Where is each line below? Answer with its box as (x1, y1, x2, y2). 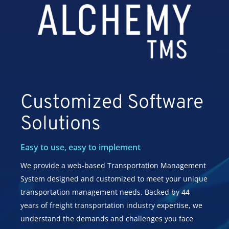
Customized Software (20, 90, 204, 116)
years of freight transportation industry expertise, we (20, 200, 203, 210)
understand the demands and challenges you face (20, 213, 194, 223)
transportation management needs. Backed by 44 (20, 187, 190, 197)
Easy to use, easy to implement (20, 141, 141, 153)
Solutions (20, 111, 101, 137)
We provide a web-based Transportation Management (20, 160, 207, 170)
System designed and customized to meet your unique (20, 173, 208, 184)
